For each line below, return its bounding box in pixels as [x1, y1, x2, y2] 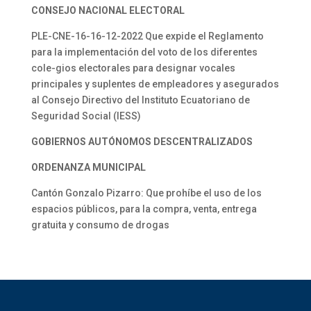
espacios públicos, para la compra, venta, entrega [31, 203, 257, 215]
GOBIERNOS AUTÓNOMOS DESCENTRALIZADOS [31, 136, 253, 147]
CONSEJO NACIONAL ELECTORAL [31, 5, 185, 16]
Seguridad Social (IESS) [31, 110, 141, 121]
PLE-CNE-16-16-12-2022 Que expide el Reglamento [31, 31, 264, 42]
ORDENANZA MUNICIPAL [31, 162, 146, 173]
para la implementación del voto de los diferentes [31, 47, 258, 58]
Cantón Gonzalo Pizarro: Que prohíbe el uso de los [31, 187, 262, 199]
